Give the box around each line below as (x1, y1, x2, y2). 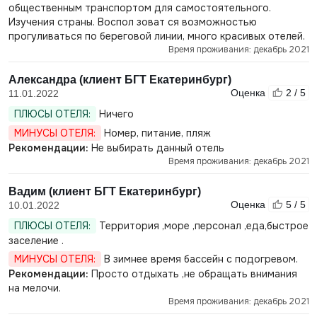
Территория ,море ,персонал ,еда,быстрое (96, 219, 309, 232)
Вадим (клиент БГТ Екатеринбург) (8, 185, 201, 197)
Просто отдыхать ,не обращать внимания (88, 267, 297, 280)
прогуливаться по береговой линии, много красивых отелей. (8, 30, 305, 42)
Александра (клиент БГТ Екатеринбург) (8, 74, 231, 86)
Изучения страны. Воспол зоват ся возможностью (8, 16, 257, 28)
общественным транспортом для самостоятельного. (8, 1, 271, 14)
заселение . (8, 234, 64, 247)
